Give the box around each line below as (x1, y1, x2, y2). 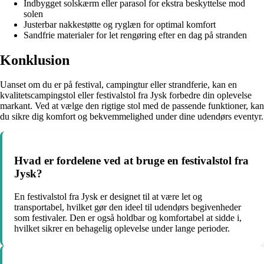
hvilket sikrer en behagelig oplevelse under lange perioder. (14, 223, 230, 233)
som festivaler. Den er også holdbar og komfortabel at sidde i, (14, 212, 242, 223)
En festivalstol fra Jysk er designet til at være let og (14, 191, 202, 202)
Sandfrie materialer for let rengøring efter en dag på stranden (24, 29, 247, 40)
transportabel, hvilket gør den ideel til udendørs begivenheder (14, 202, 241, 212)
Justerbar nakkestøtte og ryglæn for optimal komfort (24, 19, 216, 29)
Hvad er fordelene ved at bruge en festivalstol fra (14, 154, 249, 167)
